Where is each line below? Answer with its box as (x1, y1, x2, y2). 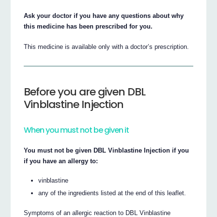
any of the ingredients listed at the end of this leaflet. (38, 189, 186, 197)
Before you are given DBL (24, 84, 146, 100)
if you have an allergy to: (24, 157, 98, 165)
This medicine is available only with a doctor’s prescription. (24, 43, 189, 50)
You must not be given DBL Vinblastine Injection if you (24, 146, 189, 154)
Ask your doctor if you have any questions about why (24, 12, 184, 19)
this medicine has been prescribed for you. (24, 22, 153, 30)
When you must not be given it (24, 124, 129, 136)
